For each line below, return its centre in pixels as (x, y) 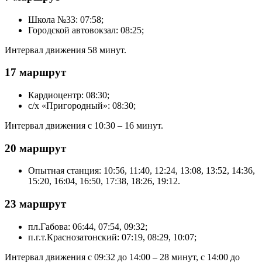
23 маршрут (35, 204)
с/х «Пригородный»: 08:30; (82, 105)
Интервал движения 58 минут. (65, 50)
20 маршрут (35, 148)
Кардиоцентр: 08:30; (69, 95)
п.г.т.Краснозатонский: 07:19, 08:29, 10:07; (112, 237)
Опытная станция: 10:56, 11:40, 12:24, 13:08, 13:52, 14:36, (142, 171)
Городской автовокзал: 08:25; (86, 30)
